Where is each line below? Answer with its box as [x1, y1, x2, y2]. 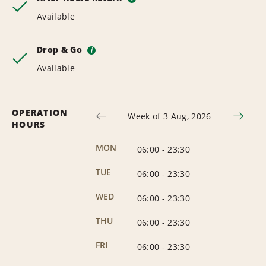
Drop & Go [37, 43, 85, 55]
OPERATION [12, 106, 68, 118]
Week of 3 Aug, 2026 [128, 110, 211, 122]
